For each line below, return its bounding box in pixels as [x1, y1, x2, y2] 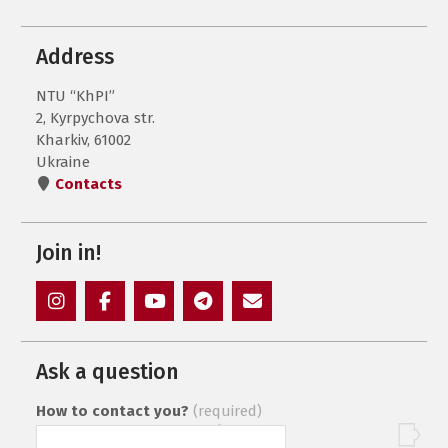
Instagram [55, 323, 121, 339]
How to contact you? [36, 401, 190, 420]
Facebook [104, 323, 164, 339]
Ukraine [36, 152, 91, 171]
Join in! [36, 239, 102, 266]
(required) [193, 401, 263, 420]
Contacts [55, 174, 123, 193]
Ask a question [36, 358, 180, 385]
